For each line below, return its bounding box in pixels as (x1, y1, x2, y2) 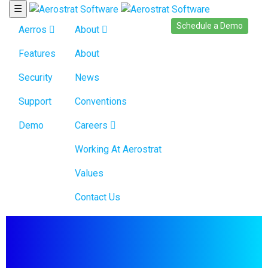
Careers (75, 120, 110, 131)
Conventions (75, 96, 127, 107)
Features (19, 48, 56, 59)
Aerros (19, 24, 49, 35)
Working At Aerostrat (75, 144, 162, 155)
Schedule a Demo (176, 21, 243, 31)
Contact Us (75, 191, 120, 203)
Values (75, 167, 103, 179)
